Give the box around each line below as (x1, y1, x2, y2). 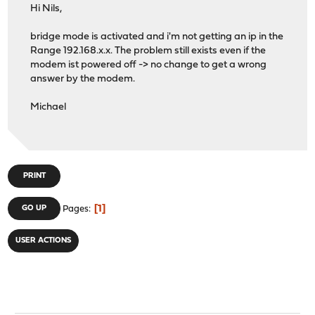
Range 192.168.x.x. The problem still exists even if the (30, 46, 266, 57)
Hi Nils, (30, 4, 63, 15)
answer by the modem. (30, 74, 136, 85)
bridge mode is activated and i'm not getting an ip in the (30, 32, 284, 43)
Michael (30, 102, 67, 113)
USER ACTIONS (15, 236, 72, 245)
